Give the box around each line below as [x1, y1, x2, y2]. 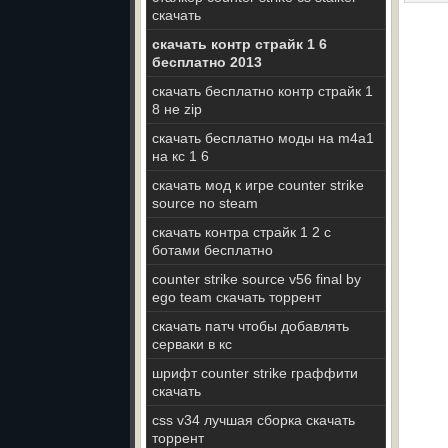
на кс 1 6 [152, 148, 209, 164]
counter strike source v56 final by [152, 271, 361, 287]
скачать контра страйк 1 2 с [152, 224, 331, 240]
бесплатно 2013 [152, 54, 262, 70]
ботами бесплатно [152, 242, 273, 258]
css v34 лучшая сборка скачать [152, 412, 355, 428]
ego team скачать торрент [152, 289, 321, 305]
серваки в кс [152, 336, 232, 352]
